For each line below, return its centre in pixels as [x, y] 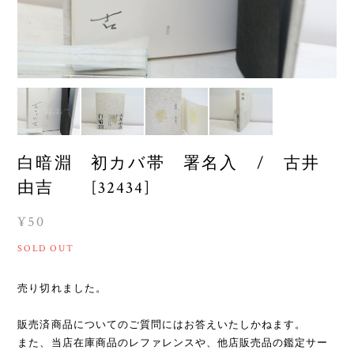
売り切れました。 [62, 288]
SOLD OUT [46, 248]
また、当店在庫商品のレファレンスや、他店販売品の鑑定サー [173, 342]
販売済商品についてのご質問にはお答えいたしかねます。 [162, 324]
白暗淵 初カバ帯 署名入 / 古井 [169, 163]
